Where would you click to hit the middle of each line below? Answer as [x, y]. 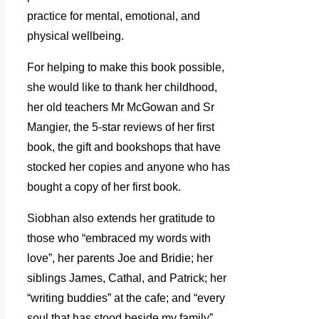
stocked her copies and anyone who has [129, 167]
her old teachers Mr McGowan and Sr [121, 108]
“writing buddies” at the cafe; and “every [126, 298]
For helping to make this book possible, [126, 68]
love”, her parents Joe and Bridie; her [120, 258]
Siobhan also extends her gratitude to [121, 219]
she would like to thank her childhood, [122, 88]
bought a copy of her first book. [104, 187]
